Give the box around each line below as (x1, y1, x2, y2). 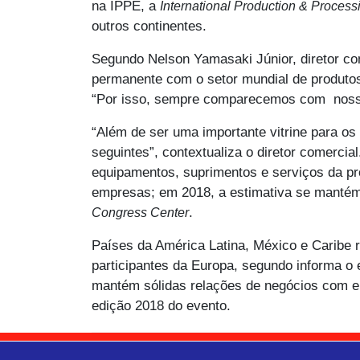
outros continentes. (92, 18, 207, 35)
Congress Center (92, 206, 189, 220)
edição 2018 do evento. (92, 298, 231, 314)
